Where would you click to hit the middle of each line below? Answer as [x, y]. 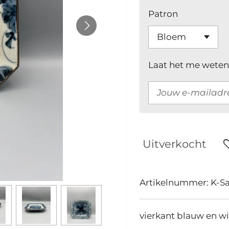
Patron [163, 14]
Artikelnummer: [174, 182]
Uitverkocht [175, 143]
